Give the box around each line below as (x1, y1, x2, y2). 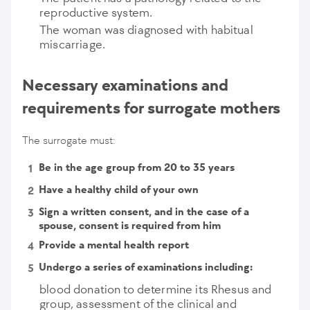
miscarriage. (39, 37, 105, 52)
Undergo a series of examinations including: (39, 260, 253, 273)
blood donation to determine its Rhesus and (39, 282, 272, 297)
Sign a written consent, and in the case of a (39, 205, 249, 218)
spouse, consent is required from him (39, 219, 221, 232)
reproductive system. (39, 5, 153, 20)
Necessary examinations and (22, 75, 228, 95)
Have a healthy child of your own (39, 183, 199, 196)
